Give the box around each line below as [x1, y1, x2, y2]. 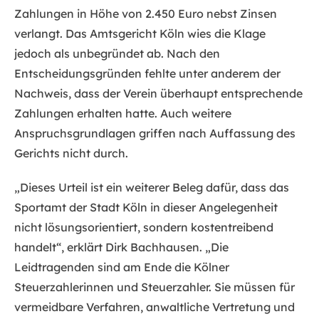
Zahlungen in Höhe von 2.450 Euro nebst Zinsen [14, 6, 277, 21]
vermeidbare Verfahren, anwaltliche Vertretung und [14, 300, 295, 315]
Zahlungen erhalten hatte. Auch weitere [14, 106, 231, 121]
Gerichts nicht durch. [14, 146, 128, 161]
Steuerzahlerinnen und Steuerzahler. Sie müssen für [14, 280, 295, 295]
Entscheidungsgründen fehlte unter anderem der [14, 66, 281, 81]
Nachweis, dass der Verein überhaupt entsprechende [14, 86, 303, 101]
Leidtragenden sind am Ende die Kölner [14, 260, 229, 275]
